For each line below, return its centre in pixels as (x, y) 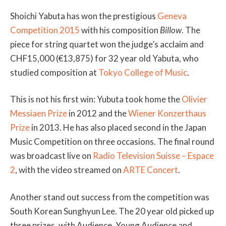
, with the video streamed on (69, 170)
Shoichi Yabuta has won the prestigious (84, 16)
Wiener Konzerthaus (167, 114)
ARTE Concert (151, 170)
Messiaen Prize (39, 114)
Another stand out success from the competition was (110, 197)
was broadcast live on (51, 156)
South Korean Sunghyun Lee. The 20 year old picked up (112, 211)
